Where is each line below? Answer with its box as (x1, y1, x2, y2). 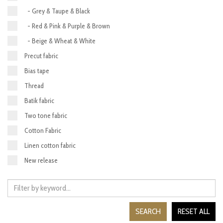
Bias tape (24, 66, 49, 75)
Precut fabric (24, 51, 58, 60)
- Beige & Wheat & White (24, 36, 96, 45)
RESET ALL (178, 206, 210, 216)
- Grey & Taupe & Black (24, 6, 90, 15)
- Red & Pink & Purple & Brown (24, 21, 110, 30)
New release (24, 155, 58, 165)
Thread (24, 81, 44, 90)
